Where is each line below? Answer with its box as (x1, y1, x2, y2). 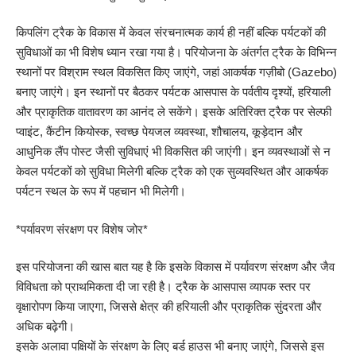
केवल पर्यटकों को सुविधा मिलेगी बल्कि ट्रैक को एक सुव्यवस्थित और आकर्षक (16, 164, 328, 179)
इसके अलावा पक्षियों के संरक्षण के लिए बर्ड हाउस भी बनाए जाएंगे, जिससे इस (16, 339, 324, 354)
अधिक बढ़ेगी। (16, 319, 75, 334)
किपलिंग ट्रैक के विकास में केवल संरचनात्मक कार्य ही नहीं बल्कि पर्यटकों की (16, 25, 326, 40)
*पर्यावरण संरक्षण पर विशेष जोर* (16, 222, 148, 236)
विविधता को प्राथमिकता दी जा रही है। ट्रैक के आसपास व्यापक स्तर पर (16, 280, 311, 294)
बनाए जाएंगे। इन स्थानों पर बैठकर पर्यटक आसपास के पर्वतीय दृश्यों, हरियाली (16, 85, 331, 99)
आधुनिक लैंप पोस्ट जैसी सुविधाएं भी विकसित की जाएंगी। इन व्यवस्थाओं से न (16, 145, 331, 159)
